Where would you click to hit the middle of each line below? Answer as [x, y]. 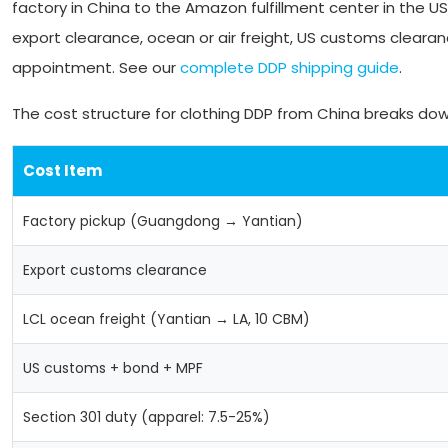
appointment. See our [96, 67]
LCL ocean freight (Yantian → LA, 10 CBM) [166, 319]
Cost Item [62, 170]
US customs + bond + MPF [113, 368]
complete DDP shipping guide [289, 67]
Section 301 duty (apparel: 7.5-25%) [146, 417]
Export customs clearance [115, 270]
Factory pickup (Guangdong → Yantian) [163, 221]
